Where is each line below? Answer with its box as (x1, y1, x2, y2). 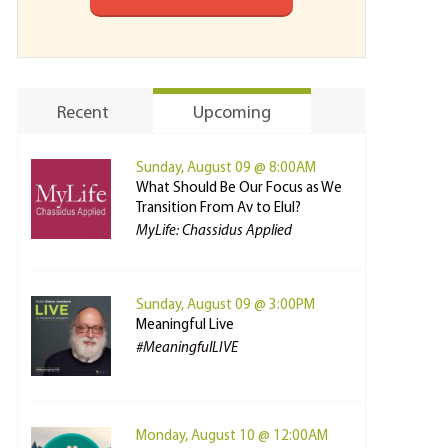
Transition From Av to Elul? (136, 201, 301, 216)
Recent (57, 104, 109, 123)
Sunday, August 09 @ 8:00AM (136, 161, 316, 176)
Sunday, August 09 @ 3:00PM (136, 298, 315, 313)
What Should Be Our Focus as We (136, 181, 342, 196)
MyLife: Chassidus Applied (136, 224, 292, 239)
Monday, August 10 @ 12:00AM (136, 429, 328, 444)
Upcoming (193, 104, 271, 123)
